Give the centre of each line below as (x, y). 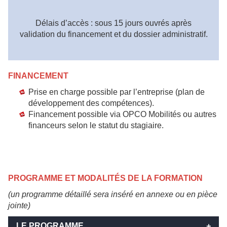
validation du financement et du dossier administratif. (113, 34)
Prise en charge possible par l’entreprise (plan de (117, 92)
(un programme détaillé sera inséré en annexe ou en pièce (113, 194)
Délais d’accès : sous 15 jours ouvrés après (113, 23)
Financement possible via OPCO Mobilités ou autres (122, 114)
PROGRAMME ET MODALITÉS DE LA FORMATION (105, 178)
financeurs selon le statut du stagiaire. (96, 125)
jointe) (19, 205)
